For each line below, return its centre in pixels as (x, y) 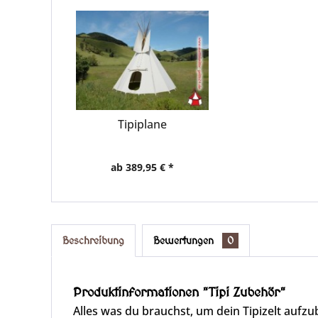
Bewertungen (185, 241)
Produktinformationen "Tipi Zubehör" (180, 292)
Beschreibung (93, 241)
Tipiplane (143, 124)
